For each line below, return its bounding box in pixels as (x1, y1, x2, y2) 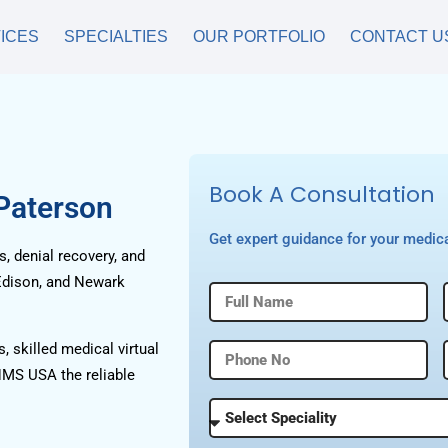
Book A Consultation (209, 179, 435, 210)
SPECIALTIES (64, 28, 168, 45)
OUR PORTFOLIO (193, 28, 325, 45)
